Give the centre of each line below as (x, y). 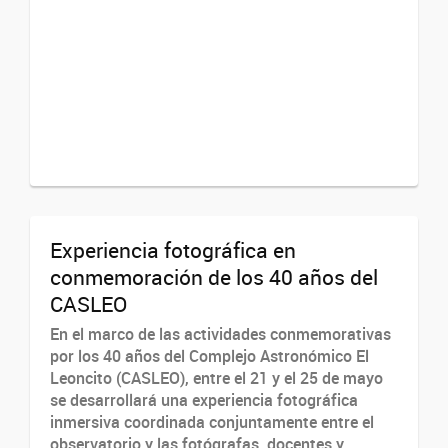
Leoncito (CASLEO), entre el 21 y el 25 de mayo (216, 377)
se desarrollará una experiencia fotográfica (204, 399)
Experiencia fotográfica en (173, 249)
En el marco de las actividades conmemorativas (220, 333)
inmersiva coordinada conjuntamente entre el (212, 421)
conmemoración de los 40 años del (214, 276)
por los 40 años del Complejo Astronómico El (209, 355)
